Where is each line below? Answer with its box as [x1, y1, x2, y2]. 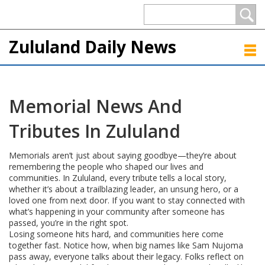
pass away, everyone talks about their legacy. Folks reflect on [9, 251, 244, 262]
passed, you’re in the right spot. [9, 217, 128, 228]
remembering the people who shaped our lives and [9, 161, 203, 172]
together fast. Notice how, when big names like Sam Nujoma [9, 240, 243, 251]
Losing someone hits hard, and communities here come [9, 228, 224, 240]
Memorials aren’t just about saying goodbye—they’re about [9, 150, 237, 161]
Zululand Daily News [9, 35, 176, 58]
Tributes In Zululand [9, 119, 180, 143]
